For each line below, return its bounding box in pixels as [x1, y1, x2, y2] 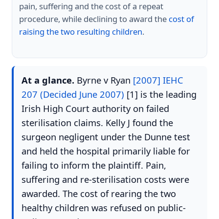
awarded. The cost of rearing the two [22, 187, 176, 200]
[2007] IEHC [133, 74, 183, 87]
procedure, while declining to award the [19, 13, 169, 24]
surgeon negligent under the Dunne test [22, 131, 190, 143]
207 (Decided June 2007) [22, 88, 124, 101]
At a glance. [22, 74, 74, 87]
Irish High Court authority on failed [22, 102, 169, 115]
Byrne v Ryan [74, 74, 133, 87]
